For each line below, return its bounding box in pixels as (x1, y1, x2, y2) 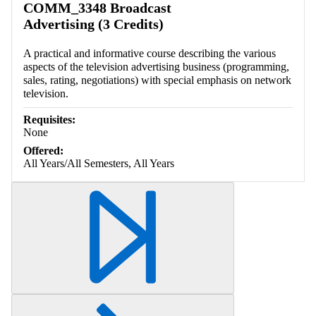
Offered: (23, 145, 63, 157)
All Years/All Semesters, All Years (23, 157, 174, 170)
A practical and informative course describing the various (23, 47, 276, 60)
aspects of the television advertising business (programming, (23, 61, 289, 73)
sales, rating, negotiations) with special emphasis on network (23, 74, 291, 87)
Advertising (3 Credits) (23, 16, 164, 32)
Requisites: (23, 114, 75, 126)
